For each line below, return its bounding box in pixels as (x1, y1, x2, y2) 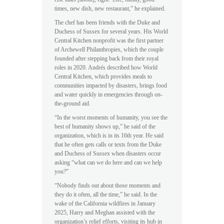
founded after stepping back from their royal (54, 55, 158, 62)
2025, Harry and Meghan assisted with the (54, 209, 155, 216)
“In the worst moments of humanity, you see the (54, 114, 167, 121)
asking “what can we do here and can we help (54, 159, 162, 166)
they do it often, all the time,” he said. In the (54, 191, 157, 198)
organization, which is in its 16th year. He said (54, 132, 163, 139)
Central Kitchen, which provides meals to (54, 73, 152, 80)
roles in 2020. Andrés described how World (54, 64, 157, 71)
